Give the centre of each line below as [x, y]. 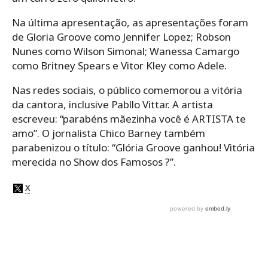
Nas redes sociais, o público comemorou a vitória [127, 90]
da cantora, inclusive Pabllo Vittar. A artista [112, 105]
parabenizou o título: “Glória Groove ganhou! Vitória [133, 148]
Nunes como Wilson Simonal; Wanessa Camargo [126, 51]
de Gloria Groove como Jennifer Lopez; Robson [121, 37]
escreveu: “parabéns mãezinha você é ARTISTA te [129, 119]
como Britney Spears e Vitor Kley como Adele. [119, 66]
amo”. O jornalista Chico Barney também [109, 133]
